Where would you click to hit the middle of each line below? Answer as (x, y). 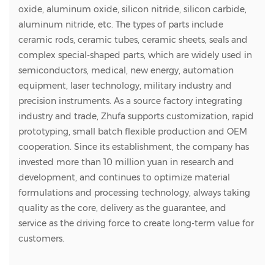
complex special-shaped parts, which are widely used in (135, 55)
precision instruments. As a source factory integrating (130, 101)
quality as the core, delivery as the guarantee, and (122, 208)
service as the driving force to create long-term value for (136, 224)
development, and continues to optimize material (124, 178)
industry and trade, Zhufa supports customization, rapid (136, 117)
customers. (41, 239)
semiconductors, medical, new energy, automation (126, 71)
